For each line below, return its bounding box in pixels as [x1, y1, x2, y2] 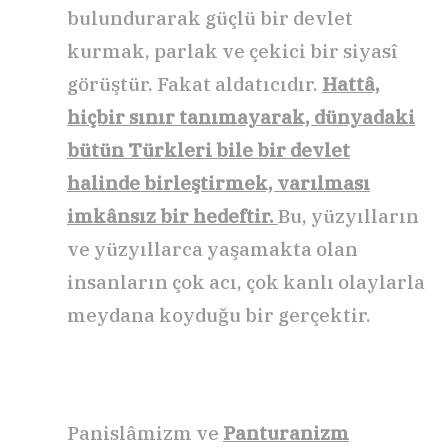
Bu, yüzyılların [278, 204, 419, 229]
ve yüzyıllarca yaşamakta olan [67, 237, 358, 262]
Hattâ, [322, 72, 380, 97]
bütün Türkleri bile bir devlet [67, 138, 350, 163]
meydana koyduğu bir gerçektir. [67, 303, 371, 328]
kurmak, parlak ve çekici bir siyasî [67, 39, 398, 64]
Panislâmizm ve [67, 421, 223, 446]
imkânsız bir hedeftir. [67, 204, 274, 229]
